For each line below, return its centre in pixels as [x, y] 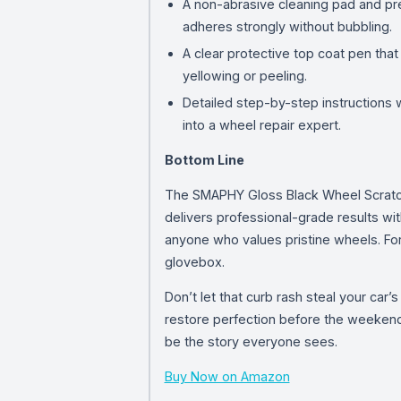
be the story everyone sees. [251, 341]
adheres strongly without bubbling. [287, 26]
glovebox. [194, 261]
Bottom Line [204, 159]
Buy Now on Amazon [227, 376]
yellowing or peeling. [244, 75]
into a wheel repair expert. [261, 124]
